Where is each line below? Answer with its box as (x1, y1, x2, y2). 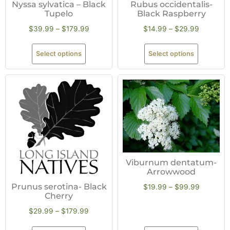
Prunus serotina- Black (11, 182, 107, 192)
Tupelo (45, 8, 73, 18)
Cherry (45, 191, 73, 201)
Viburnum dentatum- (126, 157, 217, 167)
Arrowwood (147, 166, 196, 177)
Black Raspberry (137, 8, 206, 18)
